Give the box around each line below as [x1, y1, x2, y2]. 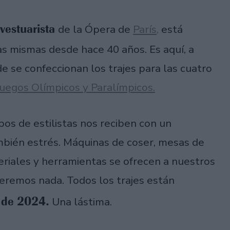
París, [133, 22, 159, 37]
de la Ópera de [58, 22, 133, 37]
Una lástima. [49, 194, 112, 209]
